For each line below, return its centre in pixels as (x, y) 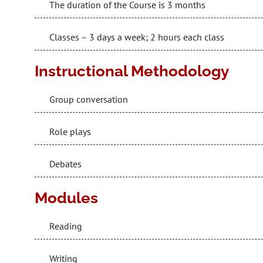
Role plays (70, 131)
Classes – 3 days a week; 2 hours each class (137, 37)
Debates (65, 164)
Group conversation (89, 99)
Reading (66, 226)
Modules (66, 198)
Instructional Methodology (132, 71)
